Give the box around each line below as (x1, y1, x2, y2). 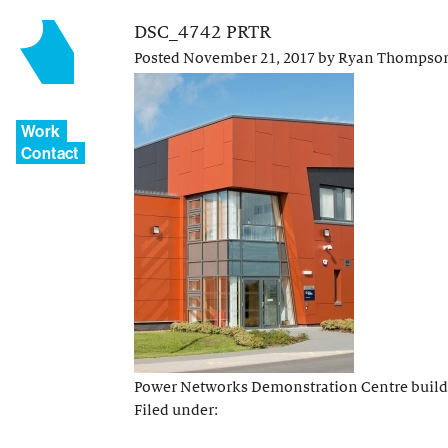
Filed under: (134, 401, 218, 418)
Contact (21, 143, 79, 163)
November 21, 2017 (183, 50, 315, 67)
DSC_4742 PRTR (134, 22, 271, 42)
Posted (134, 50, 183, 67)
